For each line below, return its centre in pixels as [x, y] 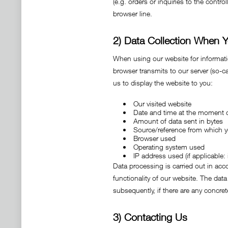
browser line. [133, 13]
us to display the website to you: [163, 83]
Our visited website [162, 104]
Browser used [154, 138]
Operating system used [169, 147]
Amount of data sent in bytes [178, 121]
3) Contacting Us [150, 217]
